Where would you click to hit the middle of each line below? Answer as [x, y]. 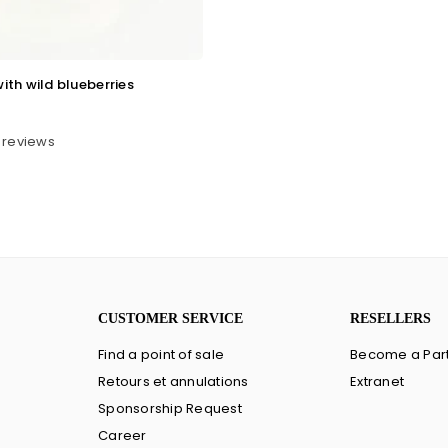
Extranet [377, 382]
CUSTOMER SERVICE [170, 319]
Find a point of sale [161, 355]
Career [122, 436]
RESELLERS [390, 319]
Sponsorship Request [170, 409]
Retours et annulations [173, 382]
